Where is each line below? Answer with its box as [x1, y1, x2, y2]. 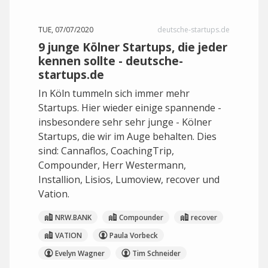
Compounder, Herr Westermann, [38, 159, 186, 172]
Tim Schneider [132, 248, 181, 258]
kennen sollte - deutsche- [38, 53, 183, 69]
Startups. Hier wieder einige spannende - [38, 101, 221, 114]
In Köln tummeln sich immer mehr [38, 87, 190, 100]
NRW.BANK [55, 212, 92, 223]
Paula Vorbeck [109, 230, 158, 240]
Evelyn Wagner [55, 248, 105, 258]
